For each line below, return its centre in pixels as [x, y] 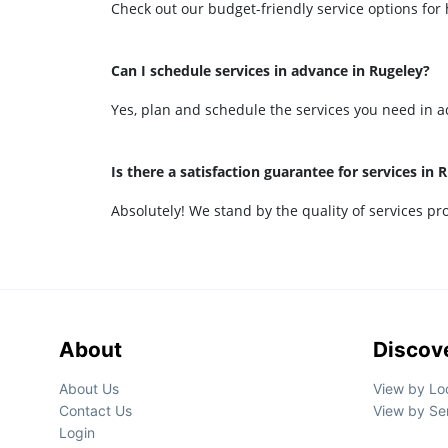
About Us [89, 388]
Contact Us [95, 410]
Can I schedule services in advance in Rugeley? [270, 70]
